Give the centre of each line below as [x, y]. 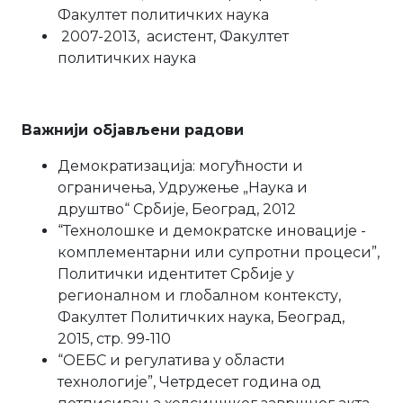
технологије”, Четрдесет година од [189, 382]
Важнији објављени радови [133, 130]
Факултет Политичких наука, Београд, [201, 317]
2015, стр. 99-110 [114, 339]
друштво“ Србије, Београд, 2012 [177, 209]
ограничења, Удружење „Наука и [183, 188]
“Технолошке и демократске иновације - [212, 231]
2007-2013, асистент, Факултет [173, 36]
